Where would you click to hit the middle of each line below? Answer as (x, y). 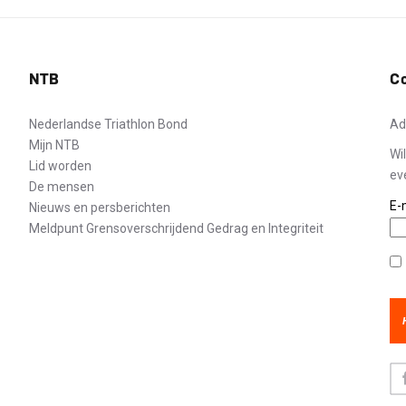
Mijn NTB (54, 145)
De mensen (61, 187)
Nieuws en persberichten (99, 208)
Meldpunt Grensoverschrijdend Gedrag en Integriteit (176, 228)
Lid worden (60, 166)
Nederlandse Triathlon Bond (108, 124)
